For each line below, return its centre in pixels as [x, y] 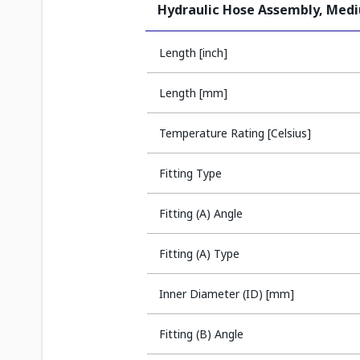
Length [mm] [193, 93]
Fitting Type [190, 173]
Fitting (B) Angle [201, 334]
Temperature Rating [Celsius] [235, 133]
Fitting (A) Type [199, 254]
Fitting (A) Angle [201, 213]
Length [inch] [193, 53]
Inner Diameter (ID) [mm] [227, 294]
